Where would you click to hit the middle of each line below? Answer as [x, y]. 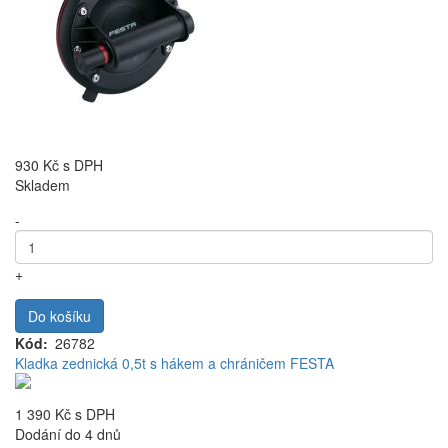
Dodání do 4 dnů [68, 434]
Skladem [42, 185]
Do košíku [59, 316]
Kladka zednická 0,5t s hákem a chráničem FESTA [174, 363]
